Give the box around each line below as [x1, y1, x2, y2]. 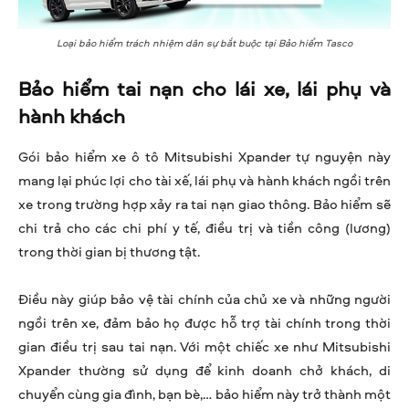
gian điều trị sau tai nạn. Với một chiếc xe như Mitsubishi [18, 337, 391, 357]
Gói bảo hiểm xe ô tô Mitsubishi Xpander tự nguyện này [18, 147, 391, 167]
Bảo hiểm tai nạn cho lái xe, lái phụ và [18, 75, 391, 103]
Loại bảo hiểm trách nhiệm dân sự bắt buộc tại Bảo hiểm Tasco [57, 36, 352, 50]
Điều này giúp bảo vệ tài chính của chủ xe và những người [18, 289, 391, 309]
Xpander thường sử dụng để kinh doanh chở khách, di [18, 361, 391, 381]
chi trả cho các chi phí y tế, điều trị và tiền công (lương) [18, 218, 391, 238]
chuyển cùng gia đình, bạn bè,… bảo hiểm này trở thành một [18, 384, 391, 404]
